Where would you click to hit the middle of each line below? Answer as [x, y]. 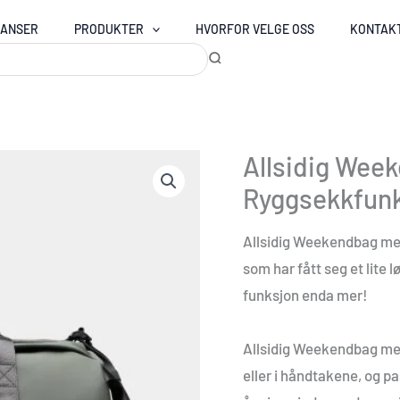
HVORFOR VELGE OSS [255, 29]
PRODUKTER [109, 29]
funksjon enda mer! [305, 295]
